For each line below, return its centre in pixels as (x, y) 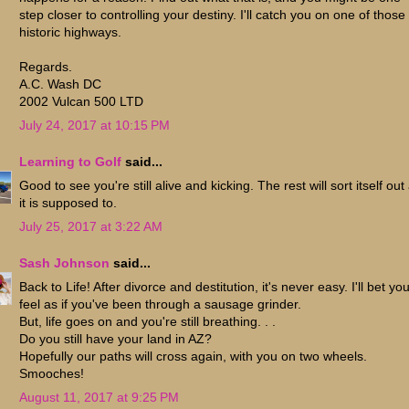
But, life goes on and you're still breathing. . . (147, 321)
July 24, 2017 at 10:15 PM (94, 125)
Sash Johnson (64, 262)
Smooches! (52, 373)
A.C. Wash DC (60, 84)
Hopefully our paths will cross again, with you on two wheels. (193, 356)
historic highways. (70, 31)
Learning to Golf (70, 161)
